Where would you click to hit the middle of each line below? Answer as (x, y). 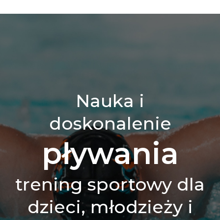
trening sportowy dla (110, 184)
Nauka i (110, 101)
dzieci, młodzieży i (110, 207)
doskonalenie (110, 123)
